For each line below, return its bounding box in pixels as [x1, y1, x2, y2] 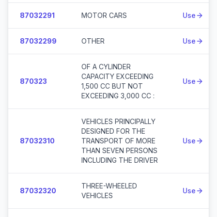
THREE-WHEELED [81, 182, 137, 190]
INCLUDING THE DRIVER [81, 156, 158, 164]
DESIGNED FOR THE [81, 127, 145, 135]
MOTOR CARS [81, 11, 127, 19]
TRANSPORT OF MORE [81, 137, 155, 145]
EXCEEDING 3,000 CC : [81, 92, 155, 100]
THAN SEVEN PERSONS [81, 146, 157, 155]
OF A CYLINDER [81, 62, 131, 71]
